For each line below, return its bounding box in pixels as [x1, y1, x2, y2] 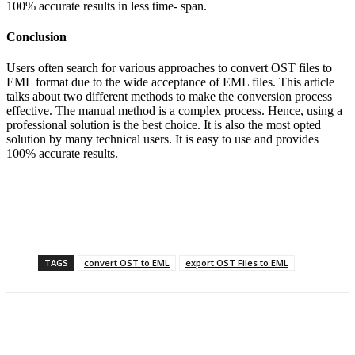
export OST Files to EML [185, 257, 288, 269]
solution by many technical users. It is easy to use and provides [6, 132, 319, 147]
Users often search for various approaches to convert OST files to [6, 61, 332, 75]
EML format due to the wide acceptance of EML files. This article [6, 75, 334, 90]
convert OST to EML [84, 257, 170, 269]
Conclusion [6, 29, 67, 44]
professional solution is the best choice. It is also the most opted [6, 118, 321, 132]
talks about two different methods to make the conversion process [6, 90, 332, 104]
